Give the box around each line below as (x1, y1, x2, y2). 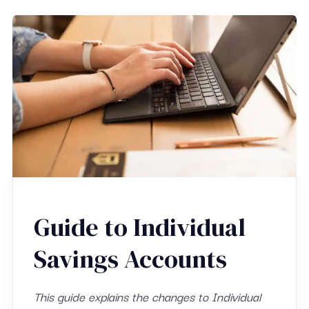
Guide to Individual (33, 210, 246, 244)
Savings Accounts (33, 241, 227, 276)
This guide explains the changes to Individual (33, 286, 261, 306)
